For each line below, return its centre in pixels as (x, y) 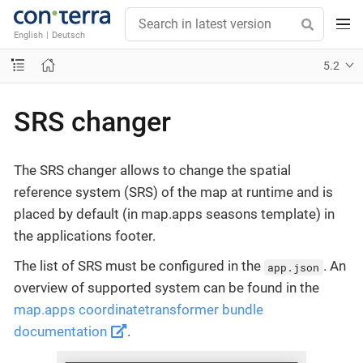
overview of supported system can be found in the (167, 288)
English (28, 34)
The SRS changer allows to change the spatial (152, 170)
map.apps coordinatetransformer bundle (139, 310)
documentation (62, 332)
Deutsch (68, 34)
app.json (294, 267)
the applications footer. (85, 236)
